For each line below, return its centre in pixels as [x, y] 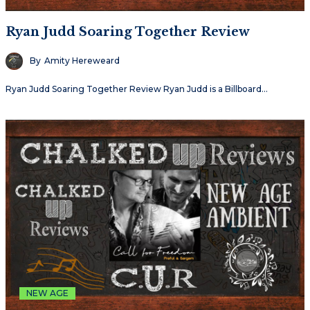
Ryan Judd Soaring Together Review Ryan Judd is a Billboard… [137, 89]
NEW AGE [47, 293]
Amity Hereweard [82, 61]
